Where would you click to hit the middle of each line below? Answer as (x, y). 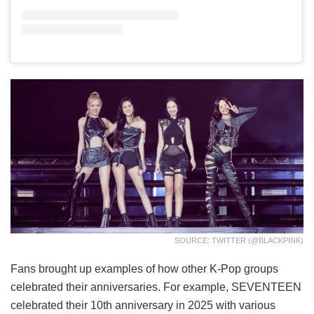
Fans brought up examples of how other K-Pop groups (144, 268)
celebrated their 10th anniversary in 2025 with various (143, 305)
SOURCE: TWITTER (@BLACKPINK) (239, 240)
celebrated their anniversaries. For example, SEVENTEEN (156, 287)
